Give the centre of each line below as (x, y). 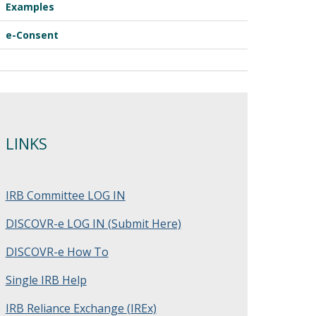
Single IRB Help (46, 280)
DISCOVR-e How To (57, 252)
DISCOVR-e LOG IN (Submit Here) (93, 224)
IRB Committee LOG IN (65, 195)
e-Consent (32, 35)
